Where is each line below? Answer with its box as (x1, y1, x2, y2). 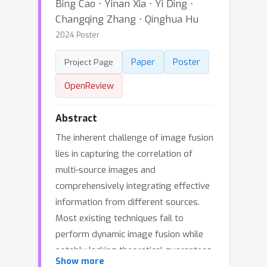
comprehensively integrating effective (55, 180, 210, 192)
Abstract (55, 112, 97, 125)
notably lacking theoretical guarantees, (55, 244, 213, 256)
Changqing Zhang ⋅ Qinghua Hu (55, 13, 198, 26)
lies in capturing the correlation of (55, 148, 193, 160)
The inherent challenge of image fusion (55, 132, 213, 144)
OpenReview (64, 80, 114, 92)
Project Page (64, 57, 113, 67)
